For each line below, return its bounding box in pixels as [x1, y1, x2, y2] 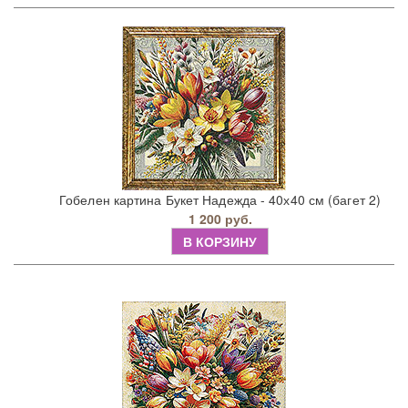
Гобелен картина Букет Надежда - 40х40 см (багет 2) [59, 190, 382, 209]
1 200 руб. [188, 209, 252, 229]
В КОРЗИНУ [183, 232, 257, 251]
